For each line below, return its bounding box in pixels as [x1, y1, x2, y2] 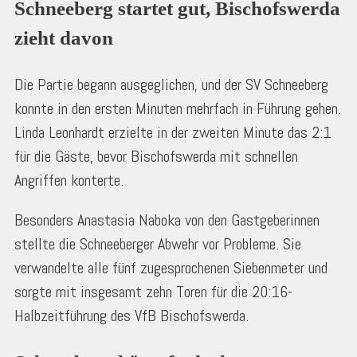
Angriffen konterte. [14, 170, 124, 191]
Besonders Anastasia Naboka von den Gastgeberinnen [14, 210, 320, 231]
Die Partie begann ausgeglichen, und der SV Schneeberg [14, 74, 328, 96]
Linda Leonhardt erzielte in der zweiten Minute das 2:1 [14, 122, 331, 143]
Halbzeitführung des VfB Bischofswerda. [14, 305, 249, 327]
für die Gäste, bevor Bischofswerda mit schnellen [14, 146, 298, 167]
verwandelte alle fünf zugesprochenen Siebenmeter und [14, 257, 328, 279]
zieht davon [14, 27, 113, 49]
